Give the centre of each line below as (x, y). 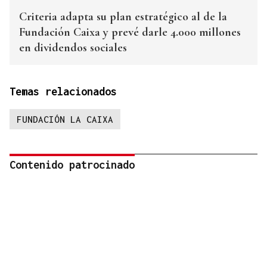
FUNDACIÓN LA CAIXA (65, 119)
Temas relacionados (63, 92)
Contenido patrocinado (72, 165)
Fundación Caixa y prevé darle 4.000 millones (130, 32)
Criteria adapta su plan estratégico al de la (123, 17)
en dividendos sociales (73, 48)
